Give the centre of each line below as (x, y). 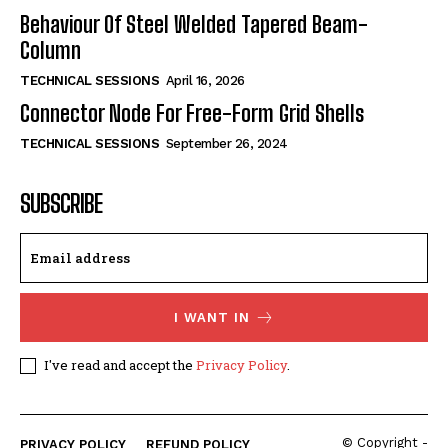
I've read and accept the (120, 365)
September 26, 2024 (226, 144)
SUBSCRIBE (61, 204)
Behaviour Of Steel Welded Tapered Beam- (194, 25)
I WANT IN (211, 318)
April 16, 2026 (205, 81)
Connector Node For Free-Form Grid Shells (192, 114)
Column (50, 51)
